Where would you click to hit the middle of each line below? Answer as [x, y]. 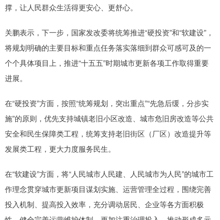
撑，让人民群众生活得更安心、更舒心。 [71, 7]
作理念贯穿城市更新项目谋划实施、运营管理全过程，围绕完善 [108, 189]
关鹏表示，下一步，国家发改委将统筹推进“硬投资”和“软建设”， [109, 32]
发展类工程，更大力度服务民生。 [60, 149]
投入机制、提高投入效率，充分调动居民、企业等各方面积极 [104, 204]
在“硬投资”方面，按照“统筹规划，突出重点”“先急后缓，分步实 [107, 103]
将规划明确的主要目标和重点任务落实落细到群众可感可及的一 [108, 48]
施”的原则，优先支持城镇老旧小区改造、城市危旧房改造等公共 [109, 118]
